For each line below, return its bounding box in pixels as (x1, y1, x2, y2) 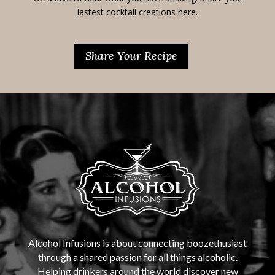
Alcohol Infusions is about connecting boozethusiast (28, 236, 247, 249)
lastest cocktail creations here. (77, 6, 198, 18)
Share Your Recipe (85, 48, 177, 63)
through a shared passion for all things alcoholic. (37, 250, 238, 263)
